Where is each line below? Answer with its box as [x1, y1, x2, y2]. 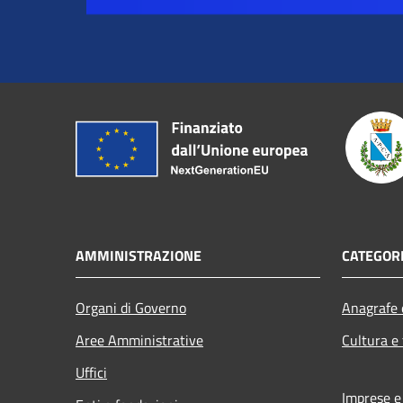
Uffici [76, 362, 107, 384]
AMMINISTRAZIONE [76, 245, 201, 267]
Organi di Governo [76, 297, 186, 319]
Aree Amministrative [76, 329, 203, 352]
